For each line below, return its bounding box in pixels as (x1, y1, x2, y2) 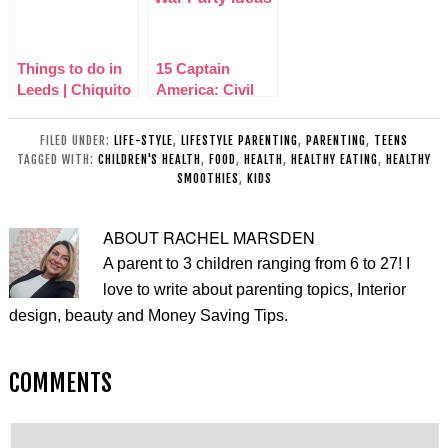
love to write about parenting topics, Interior (102, 281, 406, 298)
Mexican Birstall (16, 102, 129, 119)
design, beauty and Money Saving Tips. (8, 307, 288, 324)
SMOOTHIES (176, 171, 239, 186)
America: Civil (155, 81, 254, 98)
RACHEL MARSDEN (162, 226, 315, 249)
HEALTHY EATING (291, 152, 378, 167)
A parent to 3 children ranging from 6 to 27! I (102, 255, 410, 272)
